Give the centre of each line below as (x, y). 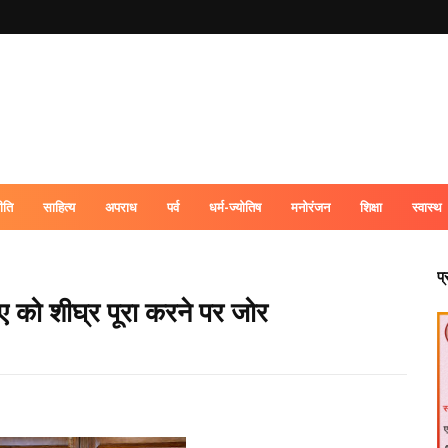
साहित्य (59, 207)
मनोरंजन (310, 207)
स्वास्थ (427, 207)
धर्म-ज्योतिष (235, 207)
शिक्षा (371, 207)
